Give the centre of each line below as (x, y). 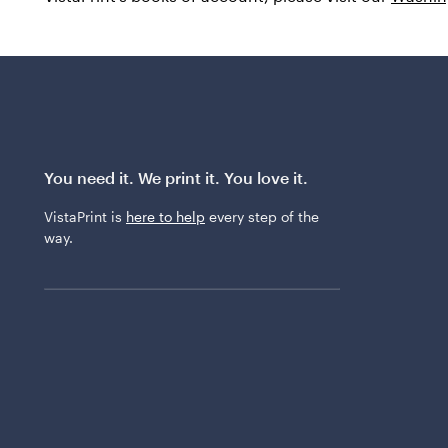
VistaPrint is (85, 216)
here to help (165, 216)
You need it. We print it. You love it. (176, 177)
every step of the (262, 216)
